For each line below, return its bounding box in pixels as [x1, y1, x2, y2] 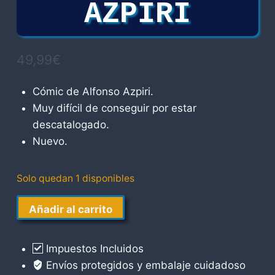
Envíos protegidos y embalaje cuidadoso [42, 259, 246, 272]
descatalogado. [32, 118, 109, 131]
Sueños [16, 196, 53, 209]
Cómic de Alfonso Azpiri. [32, 85, 153, 98]
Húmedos [16, 213, 64, 226]
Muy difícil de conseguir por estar [32, 101, 196, 114]
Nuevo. [32, 134, 68, 147]
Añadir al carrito [29, 203, 112, 216]
